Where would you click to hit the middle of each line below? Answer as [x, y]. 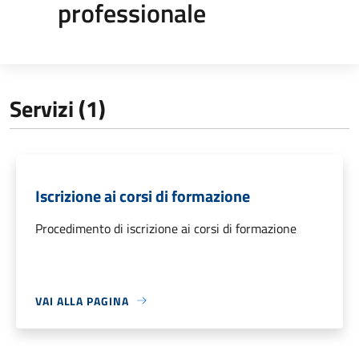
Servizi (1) [58, 108]
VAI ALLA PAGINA [82, 301]
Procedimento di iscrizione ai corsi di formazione [166, 228]
